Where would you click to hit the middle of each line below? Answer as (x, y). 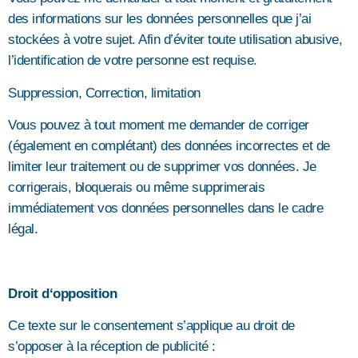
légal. (23, 229)
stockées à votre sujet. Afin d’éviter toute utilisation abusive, (175, 40)
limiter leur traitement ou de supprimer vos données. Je (162, 167)
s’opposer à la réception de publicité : (112, 347)
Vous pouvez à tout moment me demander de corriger (159, 125)
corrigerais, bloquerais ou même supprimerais (136, 188)
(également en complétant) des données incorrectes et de (169, 146)
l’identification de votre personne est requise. (133, 61)
